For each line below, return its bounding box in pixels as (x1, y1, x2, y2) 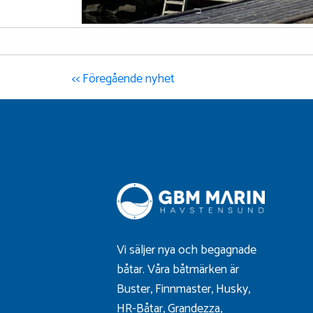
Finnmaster (155, 278, 211, 300)
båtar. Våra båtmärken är (117, 259, 239, 280)
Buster (117, 278, 150, 300)
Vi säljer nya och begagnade (117, 239, 256, 261)
